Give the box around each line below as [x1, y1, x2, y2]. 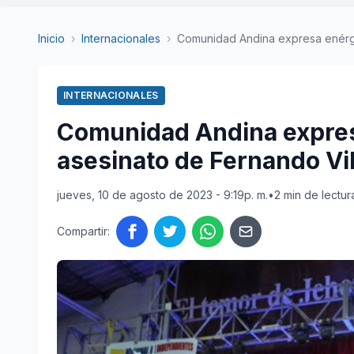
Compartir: [57, 224, 110, 238]
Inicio [38, 32, 65, 45]
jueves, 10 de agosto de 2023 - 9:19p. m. [57, 188, 268, 201]
